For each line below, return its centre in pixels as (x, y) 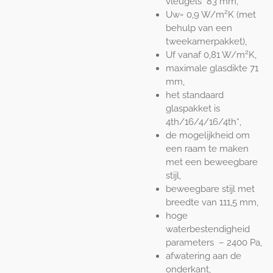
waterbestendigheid (207, 229)
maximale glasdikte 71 (212, 68)
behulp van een (199, 28)
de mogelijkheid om (207, 135)
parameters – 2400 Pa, (214, 242)
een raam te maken (207, 148)
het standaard (194, 95)
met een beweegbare (211, 162)
